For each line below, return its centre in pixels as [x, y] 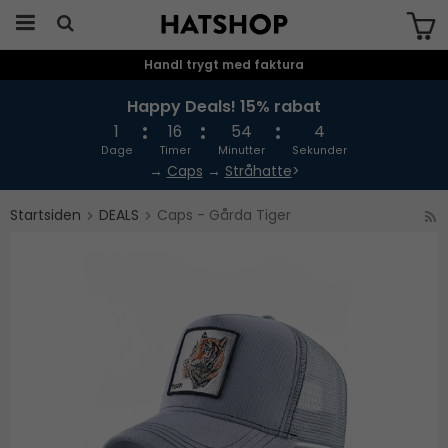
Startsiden [45, 215]
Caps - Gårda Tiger [224, 215]
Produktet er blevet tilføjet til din [222, 83]
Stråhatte [258, 171]
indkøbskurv [222, 95]
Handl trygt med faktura [224, 64]
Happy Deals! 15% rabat [224, 106]
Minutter [242, 150]
